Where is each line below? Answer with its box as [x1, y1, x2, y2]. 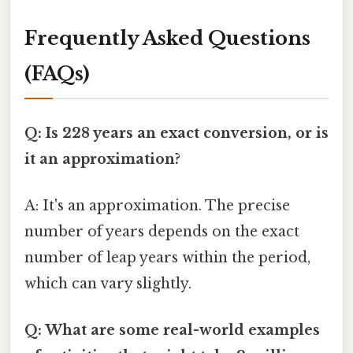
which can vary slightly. [24, 274, 191, 292]
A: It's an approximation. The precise [24, 196, 290, 214]
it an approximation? [24, 150, 180, 168]
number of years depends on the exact [24, 222, 299, 240]
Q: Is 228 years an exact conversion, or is [24, 124, 329, 142]
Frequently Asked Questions [24, 27, 310, 50]
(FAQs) [24, 62, 90, 86]
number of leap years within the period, [24, 248, 310, 266]
